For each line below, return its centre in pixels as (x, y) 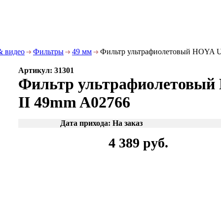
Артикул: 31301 (46, 70)
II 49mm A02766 (74, 102)
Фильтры (48, 52)
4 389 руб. (138, 143)
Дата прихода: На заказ (101, 123)
